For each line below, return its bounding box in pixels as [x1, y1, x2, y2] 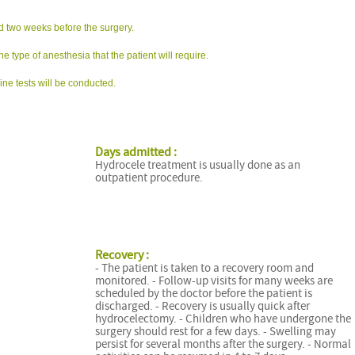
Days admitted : [94, 143, 177, 160]
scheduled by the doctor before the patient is [94, 286, 312, 302]
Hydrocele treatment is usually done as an [94, 157, 300, 173]
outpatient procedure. [94, 170, 203, 185]
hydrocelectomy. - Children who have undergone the [94, 311, 351, 327]
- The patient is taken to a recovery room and [94, 261, 314, 277]
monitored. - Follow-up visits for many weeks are [94, 273, 333, 289]
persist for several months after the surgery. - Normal [94, 337, 351, 353]
